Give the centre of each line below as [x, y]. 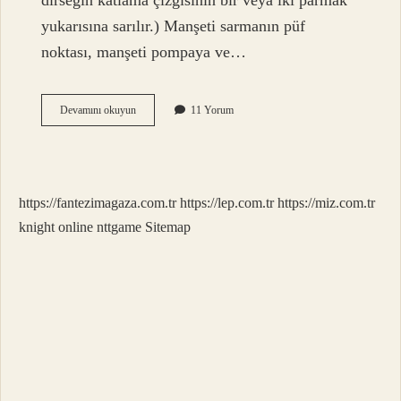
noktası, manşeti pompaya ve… [144, 52]
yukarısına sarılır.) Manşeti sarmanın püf [174, 26]
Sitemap [168, 227]
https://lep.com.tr [227, 203]
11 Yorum [213, 111]
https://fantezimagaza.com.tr [98, 203]
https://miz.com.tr [326, 203]
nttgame [119, 227]
